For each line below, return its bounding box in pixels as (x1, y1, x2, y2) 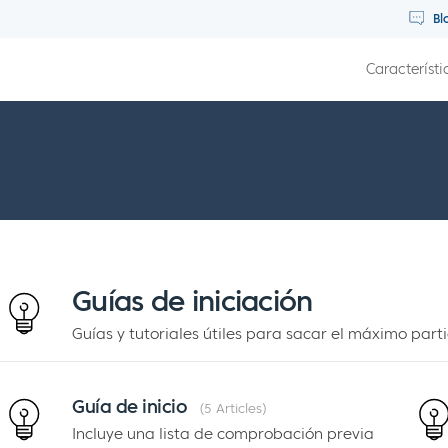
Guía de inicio (71, 394, 188, 418)
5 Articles (203, 400, 262, 417)
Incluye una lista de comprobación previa (71, 423, 374, 443)
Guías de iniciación (71, 284, 313, 320)
